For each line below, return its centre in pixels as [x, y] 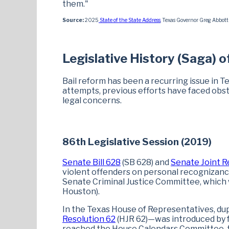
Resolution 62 [89, 219]
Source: [73, 20]
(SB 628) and [146, 162]
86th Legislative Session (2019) [137, 142]
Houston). [81, 191]
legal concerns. [92, 101]
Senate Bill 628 [91, 162]
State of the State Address [130, 20]
